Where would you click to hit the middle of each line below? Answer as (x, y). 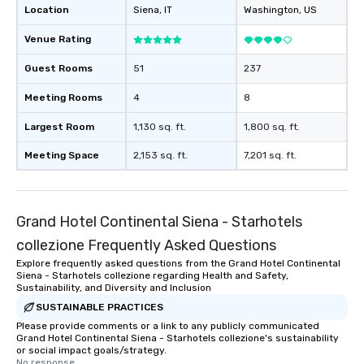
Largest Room (59, 127)
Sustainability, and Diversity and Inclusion (114, 288)
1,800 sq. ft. (272, 127)
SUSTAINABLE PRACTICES (100, 307)
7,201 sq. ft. (270, 156)
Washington (271, 10)
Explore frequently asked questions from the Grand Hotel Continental (178, 264)
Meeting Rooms (63, 98)
